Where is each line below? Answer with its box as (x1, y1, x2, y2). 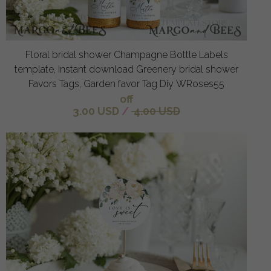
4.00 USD (131, 104, 180, 117)
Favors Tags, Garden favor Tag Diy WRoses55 (28, 77, 224, 90)
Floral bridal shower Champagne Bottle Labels (25, 48, 228, 60)
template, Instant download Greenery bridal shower (15, 63, 238, 75)
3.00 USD (73, 104, 119, 117)
